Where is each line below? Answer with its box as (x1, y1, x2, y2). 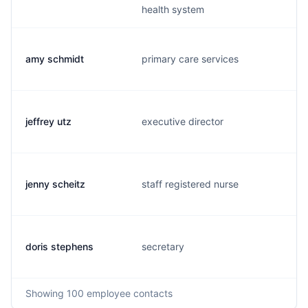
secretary (142, 241, 184, 252)
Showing (25, 287, 67, 299)
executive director (142, 115, 223, 127)
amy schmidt (25, 53, 84, 65)
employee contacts (84, 287, 173, 299)
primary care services (142, 53, 239, 65)
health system (142, 3, 204, 15)
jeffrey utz (25, 115, 71, 127)
